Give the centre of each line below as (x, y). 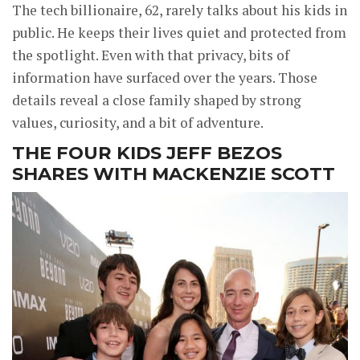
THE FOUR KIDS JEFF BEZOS (147, 152)
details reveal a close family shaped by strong (157, 100)
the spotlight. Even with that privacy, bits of (151, 55)
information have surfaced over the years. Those (165, 77)
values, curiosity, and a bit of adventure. (138, 122)
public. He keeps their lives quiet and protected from (179, 32)
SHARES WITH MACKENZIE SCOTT (174, 173)
